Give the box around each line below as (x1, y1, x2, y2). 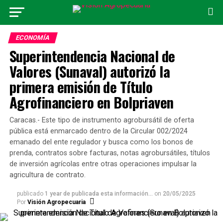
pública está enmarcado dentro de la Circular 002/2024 (9, 127, 188, 135)
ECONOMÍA (14, 34, 51, 41)
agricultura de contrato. (9, 171, 86, 179)
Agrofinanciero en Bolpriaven (9, 92, 174, 112)
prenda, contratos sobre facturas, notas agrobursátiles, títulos (9, 149, 210, 157)
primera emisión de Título (9, 76, 153, 97)
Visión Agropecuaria (27, 199, 86, 206)
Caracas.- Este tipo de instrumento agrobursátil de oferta (9, 116, 194, 124)
